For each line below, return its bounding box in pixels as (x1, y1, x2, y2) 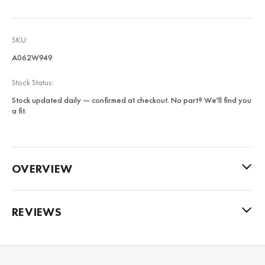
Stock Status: (12, 76, 53, 88)
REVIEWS (12, 203, 62, 219)
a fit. (12, 105, 27, 116)
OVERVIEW (12, 160, 72, 176)
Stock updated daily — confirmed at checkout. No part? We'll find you (12, 94, 251, 105)
